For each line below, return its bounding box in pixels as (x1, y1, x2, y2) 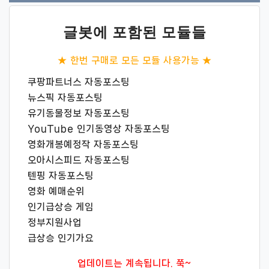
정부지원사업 (28, 217, 82, 228)
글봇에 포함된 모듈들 (62, 23, 207, 41)
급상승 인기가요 (28, 232, 94, 243)
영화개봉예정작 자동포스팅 (28, 139, 139, 150)
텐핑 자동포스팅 (28, 170, 94, 181)
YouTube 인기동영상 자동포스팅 (28, 123, 170, 134)
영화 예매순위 (28, 186, 85, 196)
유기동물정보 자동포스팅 (28, 107, 130, 118)
